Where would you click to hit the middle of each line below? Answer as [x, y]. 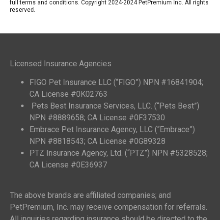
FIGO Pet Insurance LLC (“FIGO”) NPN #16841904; [116, 82]
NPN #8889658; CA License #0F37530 [97, 118]
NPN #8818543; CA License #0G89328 [97, 141]
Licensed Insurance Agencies [61, 63]
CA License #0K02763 [69, 94]
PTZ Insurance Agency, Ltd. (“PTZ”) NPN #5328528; [119, 153]
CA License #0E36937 [68, 165]
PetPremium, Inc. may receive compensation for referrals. [109, 207]
